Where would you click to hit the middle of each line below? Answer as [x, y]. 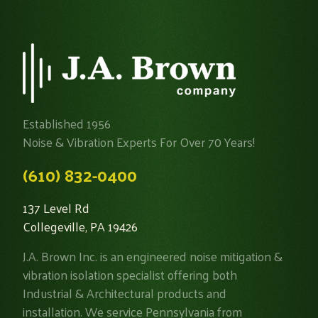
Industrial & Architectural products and [125, 293]
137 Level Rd [56, 208]
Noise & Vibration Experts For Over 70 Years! [139, 142]
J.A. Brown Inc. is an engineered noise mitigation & [153, 256]
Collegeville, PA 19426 [80, 226]
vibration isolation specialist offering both [130, 274]
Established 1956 [67, 123]
